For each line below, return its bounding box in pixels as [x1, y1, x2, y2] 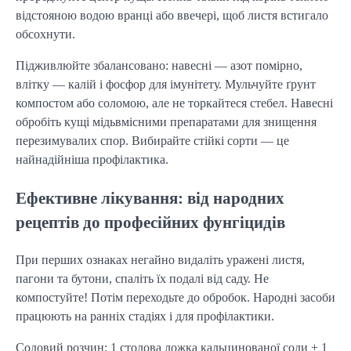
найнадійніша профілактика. [16, 153, 168, 166]
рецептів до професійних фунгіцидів [16, 212, 285, 231]
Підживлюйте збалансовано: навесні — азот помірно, [16, 59, 302, 72]
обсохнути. [16, 27, 75, 41]
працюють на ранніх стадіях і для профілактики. [16, 309, 274, 323]
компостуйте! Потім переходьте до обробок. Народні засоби [16, 290, 335, 304]
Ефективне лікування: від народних [16, 188, 284, 207]
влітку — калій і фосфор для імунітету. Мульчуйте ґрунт [16, 78, 316, 91]
